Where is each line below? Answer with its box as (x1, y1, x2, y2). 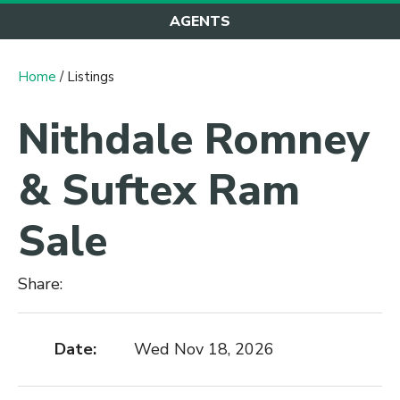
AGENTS (170, 11, 230, 31)
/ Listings (56, 67, 114, 86)
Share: (18, 272, 67, 295)
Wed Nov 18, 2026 (134, 338, 274, 361)
